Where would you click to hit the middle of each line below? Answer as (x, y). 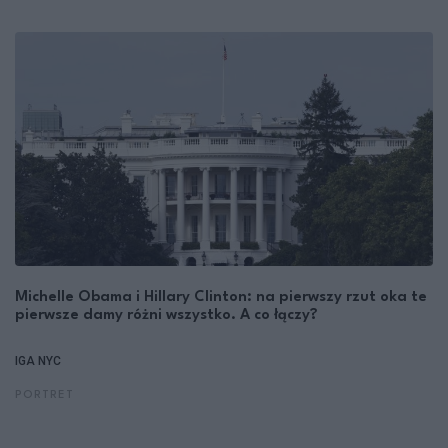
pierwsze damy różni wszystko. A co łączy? (166, 316)
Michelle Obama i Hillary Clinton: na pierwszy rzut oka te (221, 298)
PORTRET (44, 396)
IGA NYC (38, 361)
